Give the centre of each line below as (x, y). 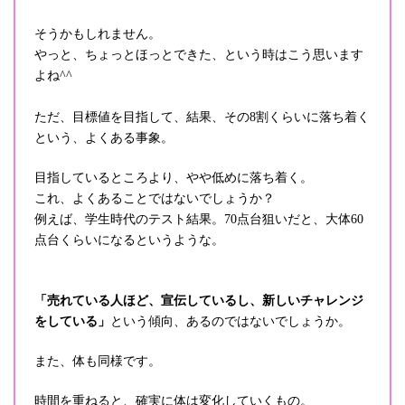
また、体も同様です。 (98, 361)
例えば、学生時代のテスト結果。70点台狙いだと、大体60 (199, 219)
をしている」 (72, 321)
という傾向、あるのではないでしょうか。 (231, 321)
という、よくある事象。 (104, 137)
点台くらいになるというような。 (129, 240)
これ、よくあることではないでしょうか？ (155, 198)
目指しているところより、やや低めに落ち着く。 (174, 177)
